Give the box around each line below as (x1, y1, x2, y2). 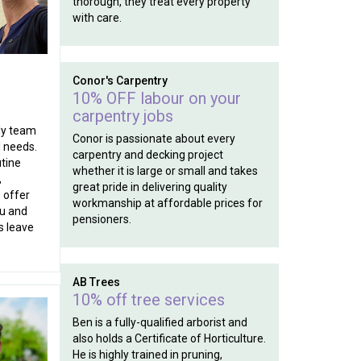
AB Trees (72, 276, 120, 288)
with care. (72, 11, 122, 24)
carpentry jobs (72, 106, 173, 126)
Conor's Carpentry (72, 74, 168, 87)
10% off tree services (72, 290, 225, 309)
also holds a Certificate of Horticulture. (72, 332, 266, 345)
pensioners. (72, 213, 131, 226)
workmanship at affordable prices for (72, 197, 263, 210)
